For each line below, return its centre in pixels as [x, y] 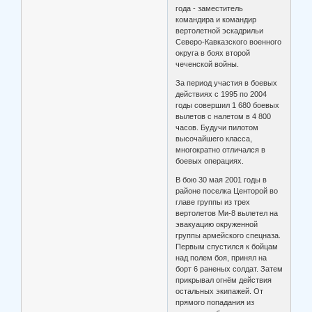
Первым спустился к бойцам [227, 246]
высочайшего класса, [214, 138]
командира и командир [216, 19]
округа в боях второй [213, 53]
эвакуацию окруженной [217, 224]
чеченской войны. [208, 64]
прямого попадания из [215, 302]
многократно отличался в [221, 149]
